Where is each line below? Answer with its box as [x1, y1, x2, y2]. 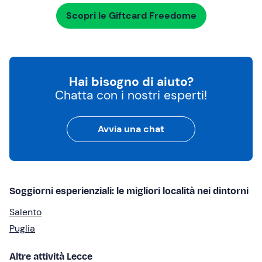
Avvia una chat [98, 123, 164, 136]
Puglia [9, 222, 35, 235]
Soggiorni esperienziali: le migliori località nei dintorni [9, 185, 249, 197]
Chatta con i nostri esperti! [55, 87, 207, 104]
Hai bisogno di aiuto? [68, 74, 194, 91]
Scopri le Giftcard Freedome [65, 9, 196, 22]
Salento [9, 206, 42, 219]
